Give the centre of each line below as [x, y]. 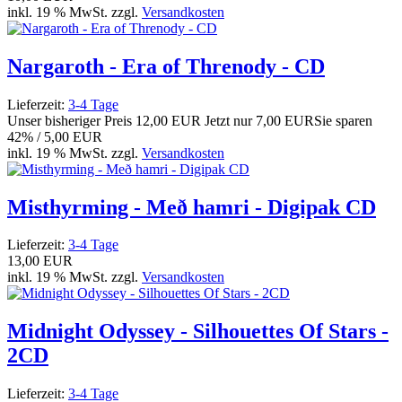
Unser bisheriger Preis [71, 120]
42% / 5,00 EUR [55, 136]
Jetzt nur [228, 120]
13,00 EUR [40, 261]
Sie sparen [343, 120]
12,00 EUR [168, 120]
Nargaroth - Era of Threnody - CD [166, 66]
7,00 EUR [285, 120]
